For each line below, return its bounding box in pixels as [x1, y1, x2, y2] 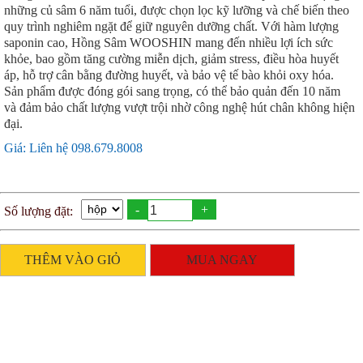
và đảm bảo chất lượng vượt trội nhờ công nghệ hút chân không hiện [4, 100, 355, 116]
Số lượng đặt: [4, 203, 73, 219]
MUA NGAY [186, 252, 258, 268]
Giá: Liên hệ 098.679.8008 [4, 140, 143, 156]
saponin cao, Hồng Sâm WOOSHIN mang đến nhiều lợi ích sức [4, 35, 333, 51]
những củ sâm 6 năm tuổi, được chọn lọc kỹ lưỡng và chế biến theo [4, 2, 349, 19]
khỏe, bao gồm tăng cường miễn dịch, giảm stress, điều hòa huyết [4, 51, 339, 67]
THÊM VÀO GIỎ [24, 252, 122, 268]
